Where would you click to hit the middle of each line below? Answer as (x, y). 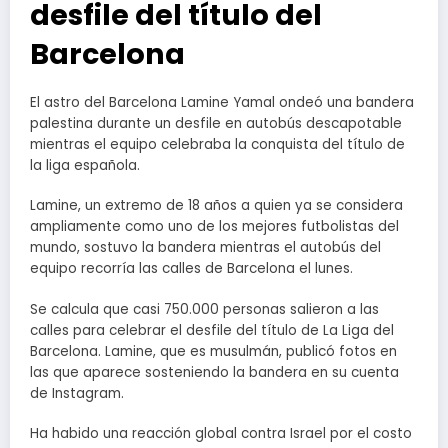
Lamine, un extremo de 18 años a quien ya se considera (216, 206)
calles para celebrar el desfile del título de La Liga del (212, 330)
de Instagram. (77, 393)
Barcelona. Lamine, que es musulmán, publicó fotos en (213, 351)
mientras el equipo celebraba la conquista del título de (217, 145)
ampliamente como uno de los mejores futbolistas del (214, 227)
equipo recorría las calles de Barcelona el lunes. (191, 269)
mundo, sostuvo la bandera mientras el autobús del (205, 248)
